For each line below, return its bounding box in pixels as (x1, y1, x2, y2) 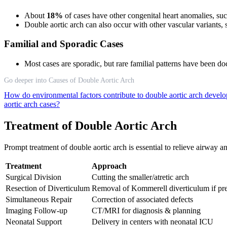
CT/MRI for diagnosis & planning (92, 206, 201, 215)
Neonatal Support (6, 217, 62, 226)
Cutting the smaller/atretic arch (92, 172, 189, 181)
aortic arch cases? (4, 100, 60, 109)
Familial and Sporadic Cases (4, 39, 123, 50)
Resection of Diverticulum (6, 183, 90, 193)
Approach (92, 161, 127, 170)
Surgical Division (6, 172, 61, 181)
